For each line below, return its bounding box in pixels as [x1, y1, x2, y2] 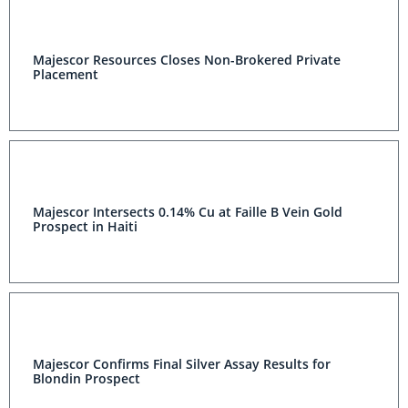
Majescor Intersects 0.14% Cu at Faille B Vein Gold [33, 203, 342, 220]
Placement [33, 66, 98, 83]
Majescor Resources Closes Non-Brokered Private [33, 51, 341, 68]
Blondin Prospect [33, 370, 140, 387]
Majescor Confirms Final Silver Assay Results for [33, 355, 331, 372]
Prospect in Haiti [33, 218, 138, 235]
